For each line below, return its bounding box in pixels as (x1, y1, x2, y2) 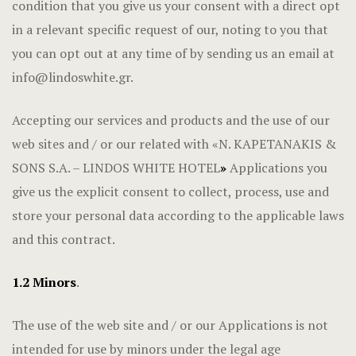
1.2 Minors (12, 273, 76, 291)
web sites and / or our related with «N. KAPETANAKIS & (12, 135, 336, 153)
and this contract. (12, 230, 115, 248)
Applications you (230, 159, 327, 176)
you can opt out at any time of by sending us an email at (12, 44, 335, 62)
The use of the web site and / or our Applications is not (12, 316, 328, 334)
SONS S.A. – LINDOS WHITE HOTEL (12, 159, 220, 176)
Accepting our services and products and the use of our (12, 111, 330, 129)
